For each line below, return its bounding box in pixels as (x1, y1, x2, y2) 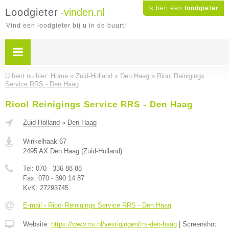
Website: (23, 220, 51, 228)
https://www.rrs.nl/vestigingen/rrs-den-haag (51, 220, 177, 228)
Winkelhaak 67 (23, 138, 66, 145)
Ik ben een (148, 5, 185, 12)
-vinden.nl (60, 7, 104, 18)
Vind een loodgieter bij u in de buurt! (6, 22, 126, 29)
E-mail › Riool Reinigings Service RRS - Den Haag (23, 201, 171, 209)
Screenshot (182, 220, 216, 228)
